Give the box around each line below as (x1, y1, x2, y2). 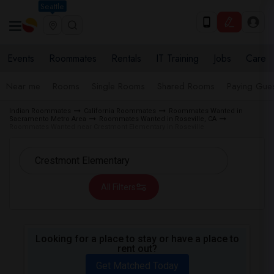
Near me (6, 80, 40, 93)
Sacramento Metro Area (9, 115, 86, 123)
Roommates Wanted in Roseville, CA (99, 115, 217, 123)
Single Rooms (92, 80, 145, 93)
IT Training (156, 51, 199, 65)
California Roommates (84, 107, 156, 115)
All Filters (100, 182, 136, 192)
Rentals (111, 51, 141, 65)
